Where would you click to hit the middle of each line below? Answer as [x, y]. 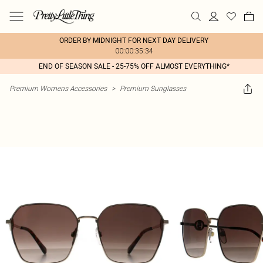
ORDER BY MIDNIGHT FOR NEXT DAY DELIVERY [134, 41]
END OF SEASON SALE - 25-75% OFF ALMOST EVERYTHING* [134, 66]
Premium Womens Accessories [58, 88]
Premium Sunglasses [153, 88]
